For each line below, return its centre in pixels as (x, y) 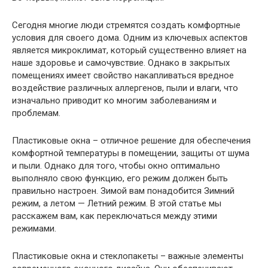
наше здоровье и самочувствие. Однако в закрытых (121, 63)
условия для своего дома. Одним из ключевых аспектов (130, 38)
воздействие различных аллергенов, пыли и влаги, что (125, 88)
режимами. (34, 229)
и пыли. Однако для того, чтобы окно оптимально (116, 166)
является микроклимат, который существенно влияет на (129, 51)
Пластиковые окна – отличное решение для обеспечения (131, 141)
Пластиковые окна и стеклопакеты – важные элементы (128, 256)
